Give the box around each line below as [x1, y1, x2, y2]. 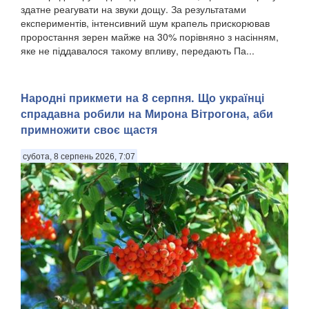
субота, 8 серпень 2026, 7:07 [23, 151, 135, 161]
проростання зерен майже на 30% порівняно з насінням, [21, 29, 279, 43]
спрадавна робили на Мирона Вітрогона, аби [21, 106, 273, 122]
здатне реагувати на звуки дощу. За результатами [21, 1, 246, 16]
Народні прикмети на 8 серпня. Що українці [21, 90, 264, 106]
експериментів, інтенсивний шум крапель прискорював [21, 15, 270, 30]
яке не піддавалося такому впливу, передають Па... [21, 43, 255, 57]
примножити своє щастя [21, 121, 157, 138]
